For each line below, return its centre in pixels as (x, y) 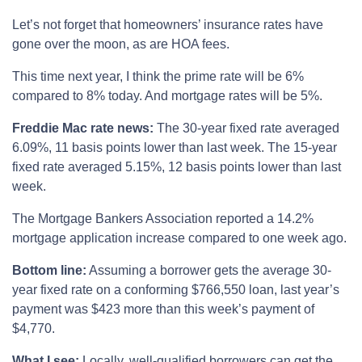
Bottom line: (49, 270)
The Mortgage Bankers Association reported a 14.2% (163, 218)
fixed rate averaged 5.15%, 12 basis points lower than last (177, 166)
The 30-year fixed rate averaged (248, 128)
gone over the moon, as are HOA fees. (121, 44)
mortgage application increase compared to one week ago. (179, 238)
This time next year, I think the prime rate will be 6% (158, 76)
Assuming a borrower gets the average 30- (209, 270)
